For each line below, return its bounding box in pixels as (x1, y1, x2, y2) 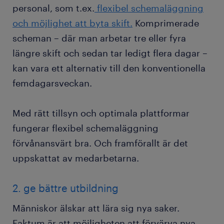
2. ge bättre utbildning (12, 182, 121, 194)
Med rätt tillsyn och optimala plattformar (12, 107, 189, 119)
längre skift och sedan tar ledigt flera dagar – (12, 47, 207, 59)
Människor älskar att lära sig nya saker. (12, 202, 179, 214)
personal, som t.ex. (12, 2, 94, 14)
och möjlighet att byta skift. (12, 17, 132, 29)
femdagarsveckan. (12, 77, 97, 89)
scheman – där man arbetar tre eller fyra (12, 32, 186, 44)
